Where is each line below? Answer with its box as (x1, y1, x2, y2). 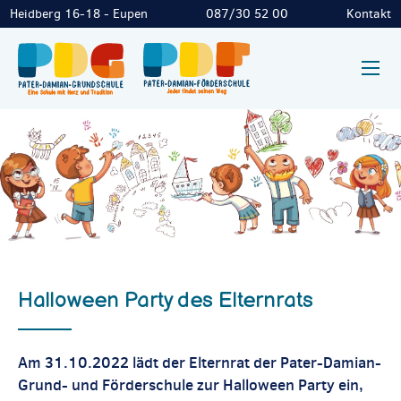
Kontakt (346, 5, 391, 22)
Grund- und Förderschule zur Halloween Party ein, (18, 373, 363, 396)
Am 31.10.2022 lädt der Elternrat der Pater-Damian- (18, 351, 381, 373)
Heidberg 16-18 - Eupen (10, 5, 148, 22)
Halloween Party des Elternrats (18, 286, 313, 313)
